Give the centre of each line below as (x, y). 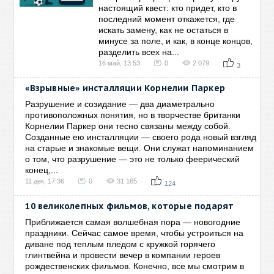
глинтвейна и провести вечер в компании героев (123, 255)
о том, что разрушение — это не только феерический (133, 159)
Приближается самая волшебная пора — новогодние (133, 222)
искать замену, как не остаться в (164, 30)
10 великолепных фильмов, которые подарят (130, 206)
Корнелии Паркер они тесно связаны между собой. (128, 126)
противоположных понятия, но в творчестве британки (133, 115)
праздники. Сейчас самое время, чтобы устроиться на (135, 233)
